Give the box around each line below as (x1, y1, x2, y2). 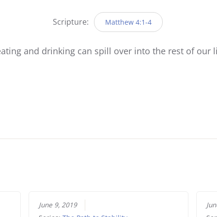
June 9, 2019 (38, 201, 77, 210)
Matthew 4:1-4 (105, 17, 152, 27)
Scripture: (52, 16, 91, 27)
